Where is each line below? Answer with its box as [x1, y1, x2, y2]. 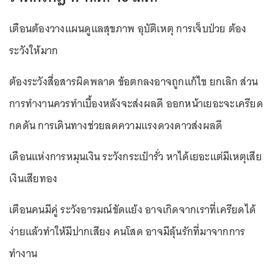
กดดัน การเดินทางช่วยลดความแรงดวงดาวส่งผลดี [9, 116, 223, 135]
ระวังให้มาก [9, 41, 58, 60]
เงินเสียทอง [9, 169, 58, 188]
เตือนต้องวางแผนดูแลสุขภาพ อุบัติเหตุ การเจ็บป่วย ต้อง [9, 19, 247, 38]
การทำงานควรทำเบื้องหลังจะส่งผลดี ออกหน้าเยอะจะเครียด [9, 94, 263, 113]
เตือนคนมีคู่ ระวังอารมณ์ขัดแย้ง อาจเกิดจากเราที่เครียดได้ [9, 200, 256, 219]
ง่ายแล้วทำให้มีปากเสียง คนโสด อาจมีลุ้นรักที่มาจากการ [9, 222, 246, 241]
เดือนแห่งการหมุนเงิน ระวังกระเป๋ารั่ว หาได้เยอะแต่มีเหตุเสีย [9, 147, 262, 166]
